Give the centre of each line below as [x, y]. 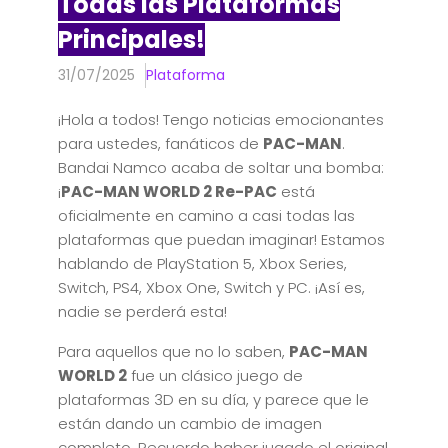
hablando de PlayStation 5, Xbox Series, [202, 263]
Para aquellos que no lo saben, [173, 351]
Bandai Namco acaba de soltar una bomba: [221, 167]
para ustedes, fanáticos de [160, 143]
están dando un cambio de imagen [190, 423]
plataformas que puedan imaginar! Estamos [221, 239]
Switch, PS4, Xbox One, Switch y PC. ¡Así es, [211, 287]
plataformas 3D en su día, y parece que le [213, 399]
